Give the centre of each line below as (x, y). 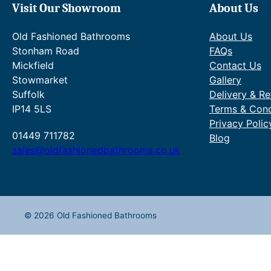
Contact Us (235, 65)
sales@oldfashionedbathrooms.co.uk (96, 150)
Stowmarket (40, 80)
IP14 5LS (32, 109)
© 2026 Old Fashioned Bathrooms (90, 215)
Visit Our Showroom (67, 8)
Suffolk (28, 94)
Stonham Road (46, 51)
